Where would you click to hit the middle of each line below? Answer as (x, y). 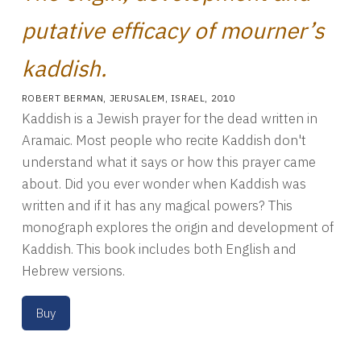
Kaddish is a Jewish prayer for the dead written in (169, 118)
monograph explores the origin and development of (177, 227)
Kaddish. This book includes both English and (159, 249)
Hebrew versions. (73, 270)
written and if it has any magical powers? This (157, 205)
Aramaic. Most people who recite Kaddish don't (164, 140)
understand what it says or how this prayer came (168, 162)
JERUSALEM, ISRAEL (157, 98)
